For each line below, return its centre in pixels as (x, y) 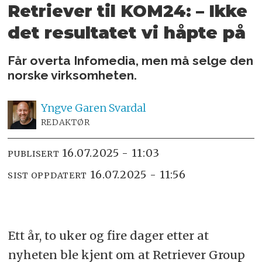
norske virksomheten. (73, 75)
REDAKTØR (65, 122)
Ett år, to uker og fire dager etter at (108, 236)
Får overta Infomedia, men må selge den (131, 60)
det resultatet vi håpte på (127, 32)
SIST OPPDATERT (48, 176)
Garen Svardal (110, 108)
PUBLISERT (34, 154)
